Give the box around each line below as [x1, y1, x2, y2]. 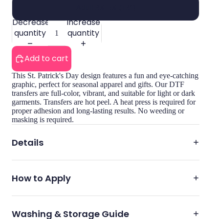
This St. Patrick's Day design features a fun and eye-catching [12, 71, 198, 80]
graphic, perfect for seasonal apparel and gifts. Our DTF [12, 80, 184, 89]
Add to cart [24, 53, 68, 65]
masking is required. [12, 115, 74, 124]
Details [12, 136, 44, 149]
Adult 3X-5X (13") [76, 3, 135, 12]
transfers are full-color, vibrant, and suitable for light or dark [12, 89, 195, 98]
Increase [66, 16, 100, 28]
